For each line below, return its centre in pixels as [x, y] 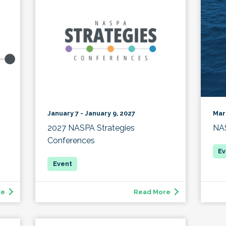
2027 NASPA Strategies [91, 128]
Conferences [71, 140]
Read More [152, 192]
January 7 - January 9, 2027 [92, 113]
